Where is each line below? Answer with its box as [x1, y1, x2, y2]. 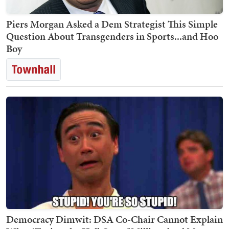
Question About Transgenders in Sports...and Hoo [6, 29, 218, 44]
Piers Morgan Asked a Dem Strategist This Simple [6, 17, 218, 32]
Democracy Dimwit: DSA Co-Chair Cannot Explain [6, 212, 223, 227]
